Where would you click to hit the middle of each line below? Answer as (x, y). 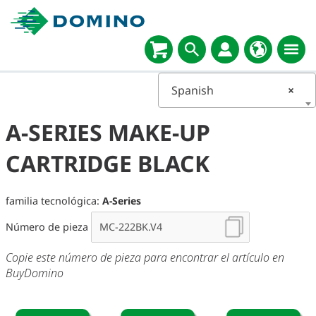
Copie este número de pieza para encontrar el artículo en (145, 258)
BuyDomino (35, 273)
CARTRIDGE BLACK (108, 163)
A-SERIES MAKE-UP (108, 132)
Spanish (193, 90)
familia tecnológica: (54, 201)
